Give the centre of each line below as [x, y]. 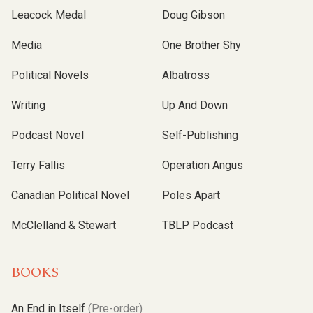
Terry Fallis [38, 166]
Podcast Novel [48, 136]
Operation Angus [203, 166]
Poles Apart [191, 196]
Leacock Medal [49, 15]
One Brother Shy [202, 45]
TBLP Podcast [198, 226]
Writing [28, 105]
